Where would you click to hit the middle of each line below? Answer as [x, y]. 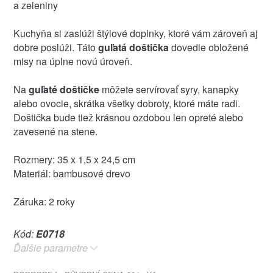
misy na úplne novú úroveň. [73, 61]
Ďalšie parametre [50, 247]
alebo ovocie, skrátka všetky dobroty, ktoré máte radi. [126, 103]
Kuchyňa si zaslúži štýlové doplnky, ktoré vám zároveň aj [135, 33]
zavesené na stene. [55, 131]
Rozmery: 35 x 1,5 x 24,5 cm [74, 159]
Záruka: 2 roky [44, 201]
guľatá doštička [133, 47]
